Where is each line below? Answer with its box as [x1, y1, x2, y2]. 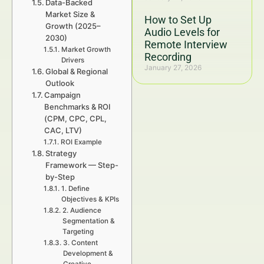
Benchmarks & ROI [44, 102, 111, 111]
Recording [144, 51, 192, 63]
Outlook [45, 78, 75, 88]
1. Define [61, 184, 90, 193]
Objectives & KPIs [61, 195, 119, 203]
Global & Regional [45, 67, 108, 76]
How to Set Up [144, 14, 212, 26]
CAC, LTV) [44, 126, 82, 135]
